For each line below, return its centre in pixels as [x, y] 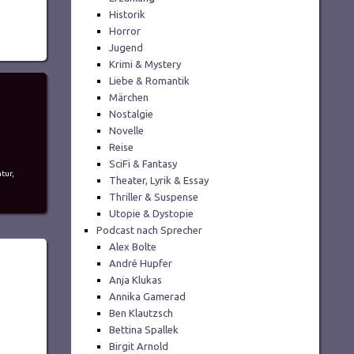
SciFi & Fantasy [143, 164]
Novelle [127, 131]
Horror [125, 31]
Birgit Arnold [139, 346]
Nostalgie [132, 114]
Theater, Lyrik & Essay [159, 181]
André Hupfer [141, 264]
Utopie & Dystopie [152, 214]
